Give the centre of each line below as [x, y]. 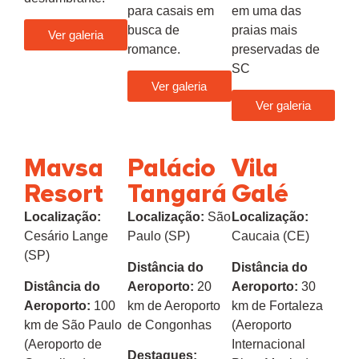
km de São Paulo [73, 325]
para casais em [171, 10]
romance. [154, 49]
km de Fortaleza [277, 305]
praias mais [264, 30]
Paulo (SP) [159, 236]
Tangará [177, 195]
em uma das [266, 10]
